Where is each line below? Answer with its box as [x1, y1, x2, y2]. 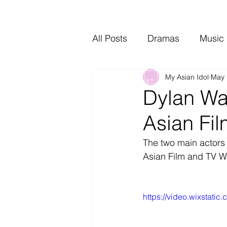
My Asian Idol [165, 72, 209, 82]
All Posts [92, 32, 127, 44]
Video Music [112, 72, 163, 85]
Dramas [147, 32, 179, 44]
